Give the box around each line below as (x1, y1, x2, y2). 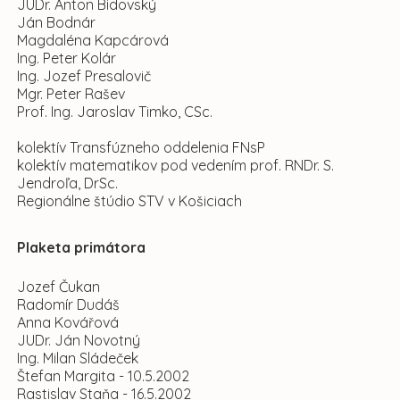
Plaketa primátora (17, 238, 146, 256)
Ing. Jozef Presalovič (17, 67, 151, 85)
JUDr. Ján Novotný (17, 331, 140, 349)
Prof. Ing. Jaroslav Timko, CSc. (17, 103, 212, 121)
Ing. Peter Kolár (17, 49, 116, 67)
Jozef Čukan (17, 278, 100, 296)
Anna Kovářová (17, 313, 119, 331)
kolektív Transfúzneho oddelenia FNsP (17, 138, 265, 156)
